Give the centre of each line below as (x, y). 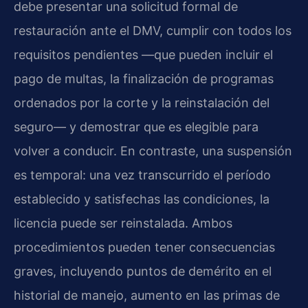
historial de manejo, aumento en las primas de (147, 296)
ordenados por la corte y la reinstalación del (142, 103)
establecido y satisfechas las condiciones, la (142, 199)
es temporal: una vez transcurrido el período (142, 175)
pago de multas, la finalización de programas (144, 79)
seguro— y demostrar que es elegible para (136, 127)
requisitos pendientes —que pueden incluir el (143, 55)
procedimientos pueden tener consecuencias (144, 247)
